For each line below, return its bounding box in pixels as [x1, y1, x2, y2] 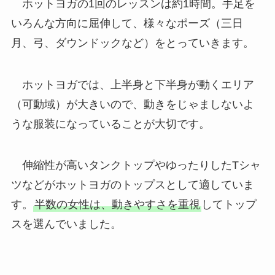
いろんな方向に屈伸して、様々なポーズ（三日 [10, 17, 243, 29]
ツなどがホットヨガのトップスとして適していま [10, 179, 254, 192]
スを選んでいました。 [10, 218, 122, 231]
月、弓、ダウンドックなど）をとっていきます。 [10, 36, 254, 49]
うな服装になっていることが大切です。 [10, 117, 210, 130]
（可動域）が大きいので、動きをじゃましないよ [10, 98, 254, 110]
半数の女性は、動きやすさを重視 [34, 198, 200, 211]
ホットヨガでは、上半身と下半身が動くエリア [10, 78, 254, 91]
